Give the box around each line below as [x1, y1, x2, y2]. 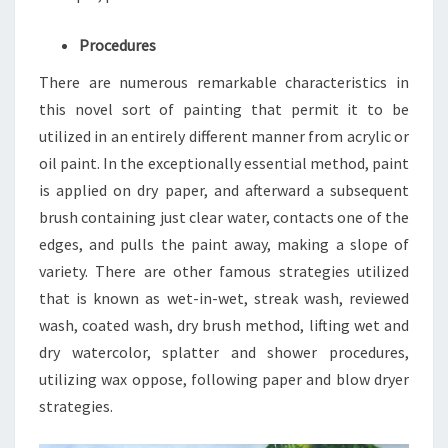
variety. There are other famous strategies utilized [39, 261, 409, 281]
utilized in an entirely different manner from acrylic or [39, 126, 409, 146]
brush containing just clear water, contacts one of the [39, 207, 409, 227]
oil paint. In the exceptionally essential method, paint [39, 153, 409, 173]
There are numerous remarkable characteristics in [39, 72, 409, 92]
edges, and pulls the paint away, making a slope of [39, 234, 409, 254]
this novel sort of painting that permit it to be [39, 99, 409, 119]
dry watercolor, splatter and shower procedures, [39, 342, 409, 362]
